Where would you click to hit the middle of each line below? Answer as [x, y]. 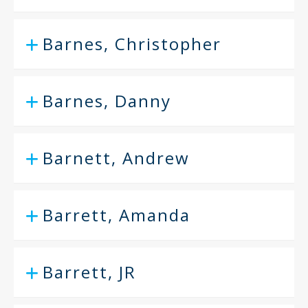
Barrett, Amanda [117, 215]
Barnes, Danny [107, 101]
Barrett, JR [89, 272]
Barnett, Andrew [116, 158]
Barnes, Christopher [132, 44]
